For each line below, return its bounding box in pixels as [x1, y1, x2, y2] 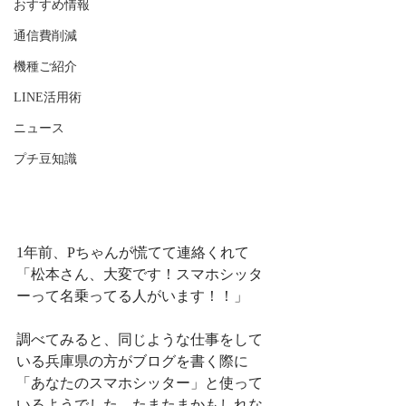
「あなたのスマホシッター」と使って [16, 375, 263, 391]
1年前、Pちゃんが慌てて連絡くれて [16, 245, 249, 261]
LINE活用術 [14, 91, 82, 104]
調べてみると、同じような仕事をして [16, 332, 263, 348]
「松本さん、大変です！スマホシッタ [16, 266, 263, 283]
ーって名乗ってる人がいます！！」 [16, 288, 248, 304]
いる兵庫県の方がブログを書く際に [16, 353, 248, 370]
